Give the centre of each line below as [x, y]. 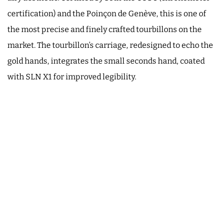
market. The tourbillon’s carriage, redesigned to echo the [110, 45]
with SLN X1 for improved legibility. [72, 77]
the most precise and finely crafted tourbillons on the [105, 30]
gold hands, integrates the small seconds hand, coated [106, 61]
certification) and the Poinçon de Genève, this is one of [107, 14]
